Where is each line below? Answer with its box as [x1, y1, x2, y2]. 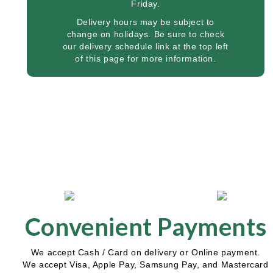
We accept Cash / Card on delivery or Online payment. [30, 247, 261, 257]
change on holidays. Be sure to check [66, 29, 225, 39]
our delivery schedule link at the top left [62, 41, 229, 51]
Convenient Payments [24, 212, 267, 241]
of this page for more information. [75, 54, 216, 63]
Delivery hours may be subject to [76, 17, 215, 27]
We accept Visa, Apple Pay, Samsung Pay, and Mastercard [23, 260, 269, 269]
